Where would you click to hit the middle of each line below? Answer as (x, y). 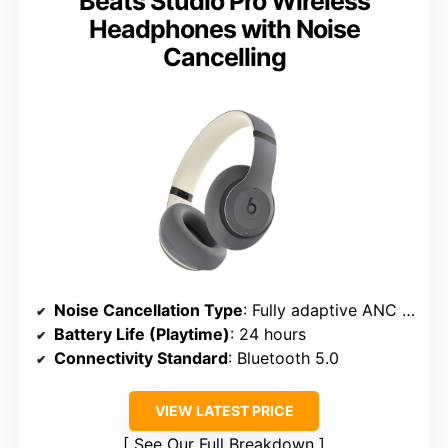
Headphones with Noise (224, 28)
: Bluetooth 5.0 (283, 357)
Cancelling (224, 56)
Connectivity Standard (141, 357)
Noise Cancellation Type (148, 309)
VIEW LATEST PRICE (224, 410)
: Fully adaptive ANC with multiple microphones (322, 309)
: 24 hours (268, 333)
